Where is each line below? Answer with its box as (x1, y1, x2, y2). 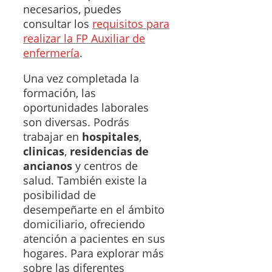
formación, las (23, 86, 96, 101)
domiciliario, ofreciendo (23, 217, 145, 232)
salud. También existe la (23, 173, 147, 188)
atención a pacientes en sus (23, 231, 165, 246)
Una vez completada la (23, 71, 139, 86)
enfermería (23, 46, 80, 61)
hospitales (82, 129, 139, 144)
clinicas (23, 144, 64, 159)
